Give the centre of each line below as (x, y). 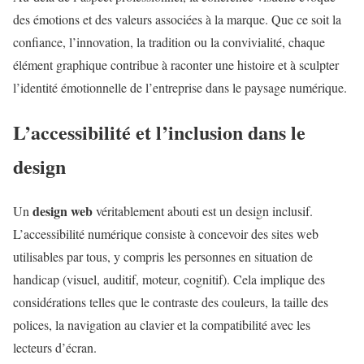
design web (63, 210)
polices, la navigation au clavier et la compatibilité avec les (162, 324)
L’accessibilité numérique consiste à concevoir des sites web (166, 233)
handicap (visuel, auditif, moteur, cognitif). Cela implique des (169, 279)
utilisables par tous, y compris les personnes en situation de (163, 256)
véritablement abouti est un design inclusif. (203, 210)
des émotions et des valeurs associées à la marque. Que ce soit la (177, 19)
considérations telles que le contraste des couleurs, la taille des (171, 301)
